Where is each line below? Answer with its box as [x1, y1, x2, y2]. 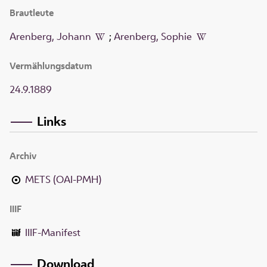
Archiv [10, 149, 36, 162]
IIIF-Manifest [25, 225, 81, 239]
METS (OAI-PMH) [25, 172, 102, 186]
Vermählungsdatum [10, 60, 92, 73]
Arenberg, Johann [10, 30, 91, 44]
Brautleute [10, 7, 54, 20]
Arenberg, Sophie [114, 30, 193, 44]
